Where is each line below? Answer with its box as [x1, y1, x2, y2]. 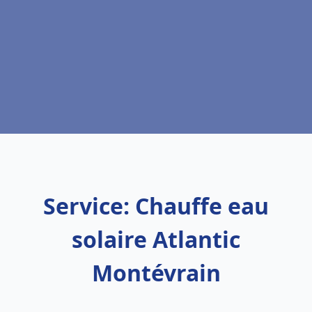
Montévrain [91, 258, 221, 288]
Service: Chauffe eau [43, 191, 269, 221]
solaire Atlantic [72, 224, 240, 254]
